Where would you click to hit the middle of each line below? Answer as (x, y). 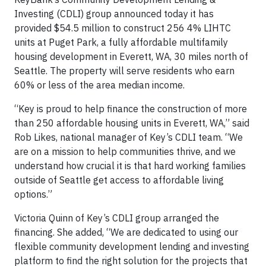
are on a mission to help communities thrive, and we (125, 151)
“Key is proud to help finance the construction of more (131, 109)
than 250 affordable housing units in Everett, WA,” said (132, 123)
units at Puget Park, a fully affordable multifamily (121, 42)
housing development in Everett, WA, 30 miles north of (131, 56)
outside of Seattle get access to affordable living (119, 180)
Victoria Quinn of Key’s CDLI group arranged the (117, 218)
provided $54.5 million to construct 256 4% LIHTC (123, 28)
